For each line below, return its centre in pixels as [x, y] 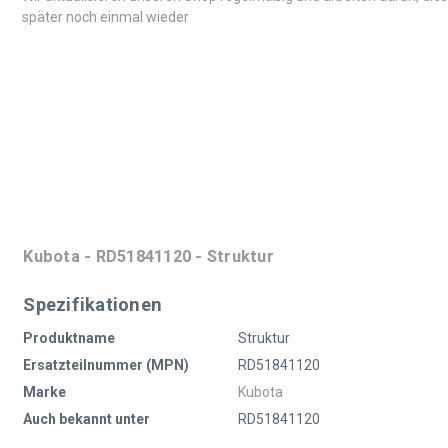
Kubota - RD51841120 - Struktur [148, 257]
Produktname [69, 337]
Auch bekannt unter [87, 418]
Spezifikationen [93, 304]
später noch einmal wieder [106, 16]
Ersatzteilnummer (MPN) [106, 364]
